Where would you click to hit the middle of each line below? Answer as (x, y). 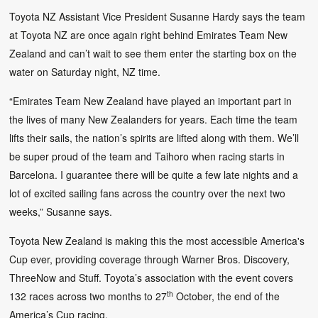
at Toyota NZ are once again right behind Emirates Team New (149, 34)
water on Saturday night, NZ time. (85, 71)
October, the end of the (227, 296)
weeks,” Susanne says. (61, 211)
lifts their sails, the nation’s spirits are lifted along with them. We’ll (154, 137)
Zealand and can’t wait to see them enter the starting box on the (153, 53)
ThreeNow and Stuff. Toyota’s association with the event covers (152, 277)
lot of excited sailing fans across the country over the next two (148, 193)
